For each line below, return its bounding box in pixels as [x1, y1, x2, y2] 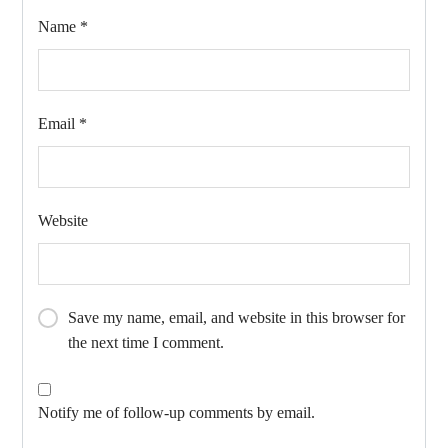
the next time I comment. [68, 334, 225, 352]
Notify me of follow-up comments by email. [38, 404, 316, 422]
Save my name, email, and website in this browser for [68, 309, 406, 327]
